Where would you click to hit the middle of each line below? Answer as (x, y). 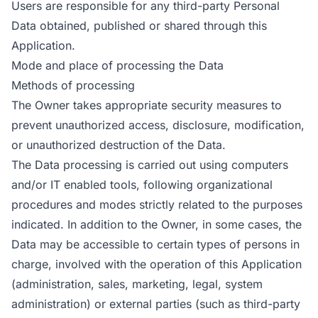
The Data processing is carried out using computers (150, 165)
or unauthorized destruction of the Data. (119, 145)
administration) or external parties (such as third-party (156, 304)
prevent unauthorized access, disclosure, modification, (158, 125)
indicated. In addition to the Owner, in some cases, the (157, 224)
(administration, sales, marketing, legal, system (137, 284)
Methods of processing (73, 85)
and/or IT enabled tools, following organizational (142, 185)
